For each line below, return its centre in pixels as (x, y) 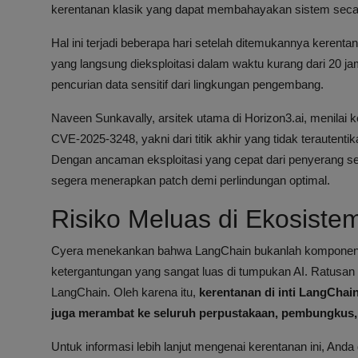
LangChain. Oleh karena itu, (125, 292)
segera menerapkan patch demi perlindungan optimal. (191, 181)
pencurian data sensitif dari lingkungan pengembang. (187, 85)
